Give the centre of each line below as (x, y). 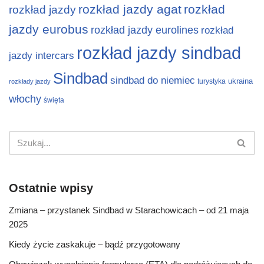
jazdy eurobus (49, 29)
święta (54, 100)
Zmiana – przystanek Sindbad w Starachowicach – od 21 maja (129, 210)
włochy (25, 99)
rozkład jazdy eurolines (145, 30)
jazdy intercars (42, 55)
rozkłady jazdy (30, 81)
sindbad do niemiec (153, 80)
